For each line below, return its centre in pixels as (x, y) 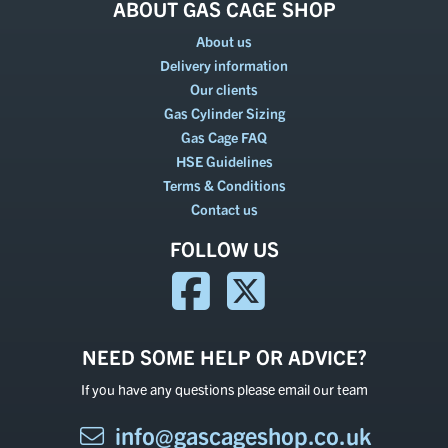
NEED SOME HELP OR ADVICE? (224, 356)
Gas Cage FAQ (224, 137)
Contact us (224, 209)
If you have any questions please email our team (224, 389)
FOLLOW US (224, 248)
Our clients (224, 89)
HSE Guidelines (224, 161)
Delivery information (224, 65)
